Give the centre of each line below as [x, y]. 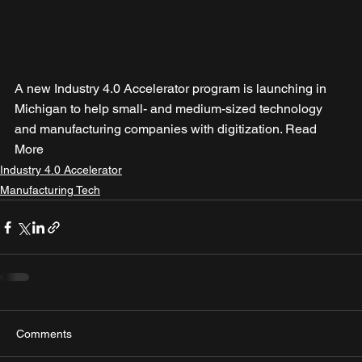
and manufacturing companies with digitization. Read [167, 129]
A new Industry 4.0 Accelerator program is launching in [172, 89]
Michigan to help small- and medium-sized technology [170, 109]
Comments [44, 334]
